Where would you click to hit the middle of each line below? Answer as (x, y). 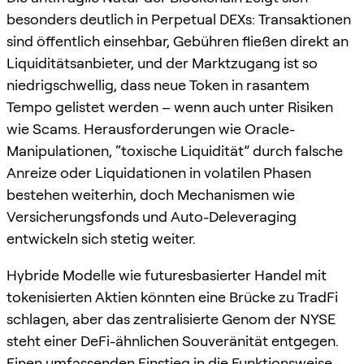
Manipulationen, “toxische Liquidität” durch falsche (175, 150)
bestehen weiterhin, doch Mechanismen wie (151, 194)
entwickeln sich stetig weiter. (101, 238)
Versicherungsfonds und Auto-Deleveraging (152, 216)
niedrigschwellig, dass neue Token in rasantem (158, 84)
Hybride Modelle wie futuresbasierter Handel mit (167, 275)
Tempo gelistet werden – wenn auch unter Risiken (170, 106)
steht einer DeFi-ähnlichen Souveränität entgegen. (173, 340)
